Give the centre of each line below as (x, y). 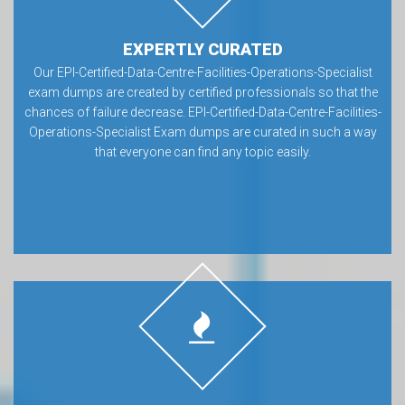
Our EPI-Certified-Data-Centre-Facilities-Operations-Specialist (202, 72)
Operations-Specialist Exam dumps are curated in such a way (202, 132)
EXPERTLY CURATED (202, 49)
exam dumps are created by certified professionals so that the (202, 92)
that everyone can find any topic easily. (202, 152)
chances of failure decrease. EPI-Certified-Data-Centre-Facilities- (202, 112)
